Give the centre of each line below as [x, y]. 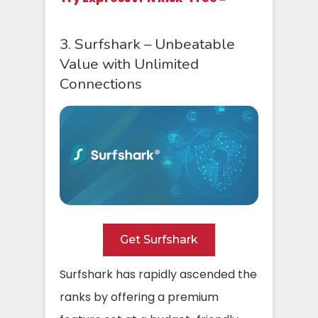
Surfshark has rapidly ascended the [158, 274]
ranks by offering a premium [139, 297]
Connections [101, 83]
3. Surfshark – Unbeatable [147, 44]
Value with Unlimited [129, 64]
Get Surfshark [159, 239]
